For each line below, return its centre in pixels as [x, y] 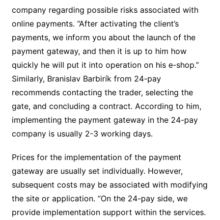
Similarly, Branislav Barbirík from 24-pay [86, 78]
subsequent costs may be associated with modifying [110, 184]
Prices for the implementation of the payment [96, 157]
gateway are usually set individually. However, [97, 171]
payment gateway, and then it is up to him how [99, 51]
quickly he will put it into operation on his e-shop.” [105, 65]
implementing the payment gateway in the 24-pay [105, 120]
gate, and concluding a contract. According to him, [106, 106]
